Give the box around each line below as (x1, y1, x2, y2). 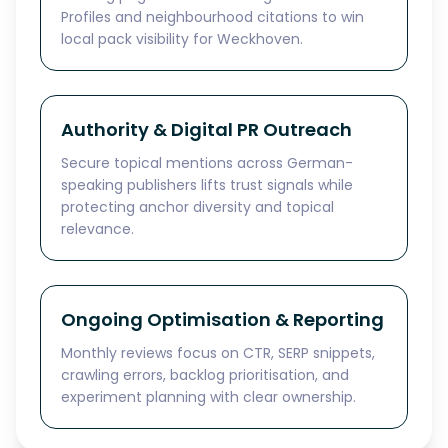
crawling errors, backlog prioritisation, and (61, 365, 349, 385)
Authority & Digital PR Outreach (61, 117, 352, 142)
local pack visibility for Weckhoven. (61, 29, 303, 49)
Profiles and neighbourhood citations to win (61, 7, 364, 27)
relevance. (61, 219, 134, 239)
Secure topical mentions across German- (61, 153, 353, 173)
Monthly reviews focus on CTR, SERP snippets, (61, 343, 375, 363)
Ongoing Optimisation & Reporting (61, 307, 384, 332)
